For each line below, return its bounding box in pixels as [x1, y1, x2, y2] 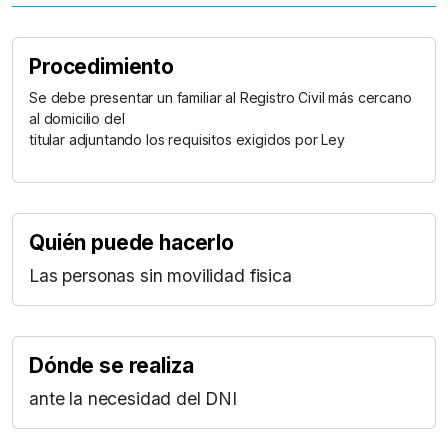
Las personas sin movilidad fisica [29, 265, 292, 287]
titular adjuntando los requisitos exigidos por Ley [29, 131, 345, 149]
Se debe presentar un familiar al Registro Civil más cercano [29, 89, 412, 107]
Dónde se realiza [29, 353, 194, 379]
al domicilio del [29, 110, 125, 128]
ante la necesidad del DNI [29, 388, 237, 410]
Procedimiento [29, 54, 174, 80]
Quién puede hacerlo [29, 230, 234, 256]
